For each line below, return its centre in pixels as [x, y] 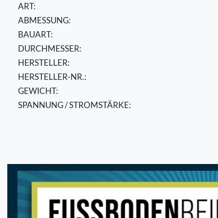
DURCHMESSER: [50, 49]
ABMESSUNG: [44, 20]
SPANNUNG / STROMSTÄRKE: [74, 105]
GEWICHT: [38, 91]
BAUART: [35, 35]
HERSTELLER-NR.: [52, 77]
